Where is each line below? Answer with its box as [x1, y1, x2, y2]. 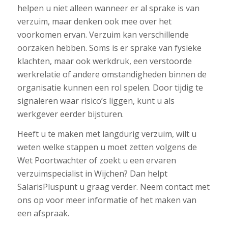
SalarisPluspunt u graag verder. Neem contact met [17, 181, 210, 193]
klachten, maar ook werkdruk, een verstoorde [17, 55, 192, 67]
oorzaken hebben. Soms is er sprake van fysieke [17, 42, 202, 53]
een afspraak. [17, 208, 69, 219]
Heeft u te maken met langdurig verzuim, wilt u [17, 128, 196, 140]
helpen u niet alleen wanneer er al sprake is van [17, 2, 199, 14]
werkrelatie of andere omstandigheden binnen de [17, 68, 207, 80]
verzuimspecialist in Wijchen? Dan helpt [17, 168, 167, 180]
